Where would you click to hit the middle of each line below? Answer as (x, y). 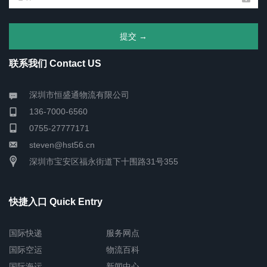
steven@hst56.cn (62, 145)
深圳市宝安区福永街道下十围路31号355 (104, 162)
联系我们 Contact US (55, 63)
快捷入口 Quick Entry (56, 202)
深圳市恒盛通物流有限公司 (79, 95)
